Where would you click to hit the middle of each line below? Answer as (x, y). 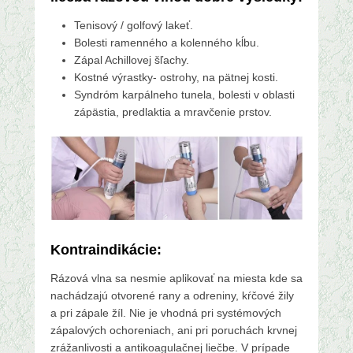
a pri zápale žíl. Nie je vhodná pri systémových (166, 313)
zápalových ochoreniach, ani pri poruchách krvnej (174, 331)
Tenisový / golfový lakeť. (134, 25)
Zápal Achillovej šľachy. (132, 59)
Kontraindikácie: (106, 250)
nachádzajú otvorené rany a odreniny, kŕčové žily (172, 296)
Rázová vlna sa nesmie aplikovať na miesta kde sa (176, 279)
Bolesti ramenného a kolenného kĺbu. (167, 42)
